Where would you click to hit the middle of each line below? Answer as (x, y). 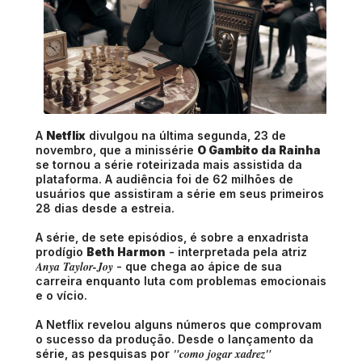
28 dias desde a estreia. (105, 208)
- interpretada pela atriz (236, 252)
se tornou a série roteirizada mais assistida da (169, 165)
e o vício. (61, 296)
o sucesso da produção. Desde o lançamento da (175, 339)
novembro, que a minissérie (116, 150)
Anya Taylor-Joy (74, 267)
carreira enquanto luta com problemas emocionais (181, 281)
